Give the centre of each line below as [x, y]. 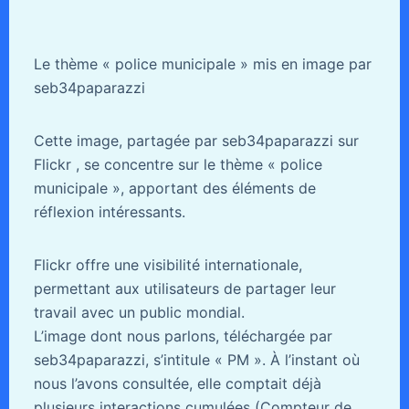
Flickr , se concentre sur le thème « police [178, 164]
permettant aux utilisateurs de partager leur [184, 288]
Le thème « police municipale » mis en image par [202, 63]
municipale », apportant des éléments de [174, 188]
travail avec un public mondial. [139, 312]
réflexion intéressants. [109, 211]
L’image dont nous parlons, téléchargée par [183, 336]
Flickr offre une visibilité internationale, [168, 264]
